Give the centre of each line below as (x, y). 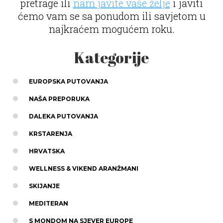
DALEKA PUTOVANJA (63, 116)
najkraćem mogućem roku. (111, 29)
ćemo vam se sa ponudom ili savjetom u (111, 16)
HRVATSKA (47, 151)
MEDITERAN (49, 203)
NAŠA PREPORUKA (59, 99)
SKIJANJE (44, 186)
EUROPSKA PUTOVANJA (68, 81)
